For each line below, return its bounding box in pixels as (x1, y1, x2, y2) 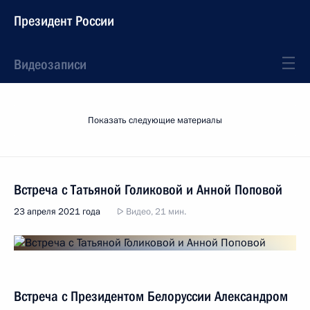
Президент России (14, 12, 114, 29)
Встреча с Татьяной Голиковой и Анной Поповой (14, 181, 282, 198)
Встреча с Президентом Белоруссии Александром (14, 288, 288, 304)
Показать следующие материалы (88, 114, 222, 127)
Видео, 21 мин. (124, 206, 186, 218)
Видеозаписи (14, 56, 86, 73)
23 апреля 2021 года (14, 206, 100, 218)
